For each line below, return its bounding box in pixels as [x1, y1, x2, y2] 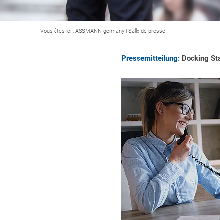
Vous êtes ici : [40, 28, 75, 34]
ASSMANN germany [75, 28, 124, 34]
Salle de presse [128, 28, 165, 34]
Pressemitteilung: [121, 54, 180, 63]
